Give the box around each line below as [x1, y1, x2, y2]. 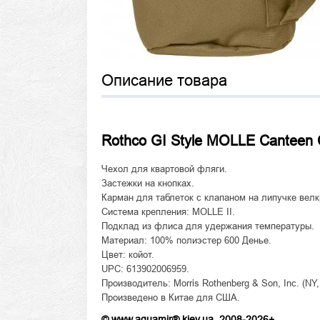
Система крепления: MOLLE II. [101, 206, 235, 217]
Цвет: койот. [101, 249, 154, 260]
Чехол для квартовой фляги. [101, 164, 227, 174]
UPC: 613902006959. [101, 264, 189, 274]
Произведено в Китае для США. [101, 292, 240, 303]
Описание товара [101, 71, 227, 89]
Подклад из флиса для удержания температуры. [101, 221, 314, 231]
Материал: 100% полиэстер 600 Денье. [101, 235, 271, 246]
